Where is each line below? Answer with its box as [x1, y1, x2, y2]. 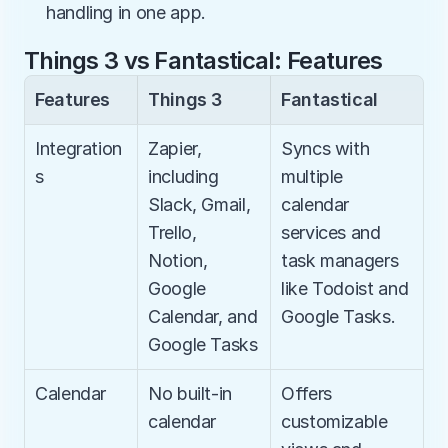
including [148, 166, 219, 187]
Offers [281, 383, 332, 404]
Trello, [148, 222, 197, 243]
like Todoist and [281, 278, 409, 299]
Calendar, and [148, 306, 258, 327]
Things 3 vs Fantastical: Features [24, 46, 383, 75]
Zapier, [148, 138, 202, 159]
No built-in [148, 383, 233, 404]
